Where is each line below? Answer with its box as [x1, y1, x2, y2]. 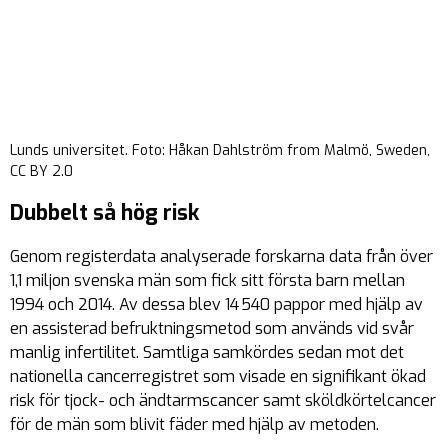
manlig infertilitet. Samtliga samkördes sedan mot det [10, 342, 404, 363]
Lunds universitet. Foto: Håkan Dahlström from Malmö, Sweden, [10, 141, 430, 160]
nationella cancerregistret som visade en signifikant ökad [10, 366, 426, 387]
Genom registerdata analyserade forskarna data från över [10, 246, 433, 267]
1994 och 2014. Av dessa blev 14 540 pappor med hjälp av [10, 294, 423, 315]
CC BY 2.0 [10, 162, 73, 181]
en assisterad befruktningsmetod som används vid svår [10, 318, 414, 339]
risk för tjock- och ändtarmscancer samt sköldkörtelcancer [10, 390, 436, 411]
